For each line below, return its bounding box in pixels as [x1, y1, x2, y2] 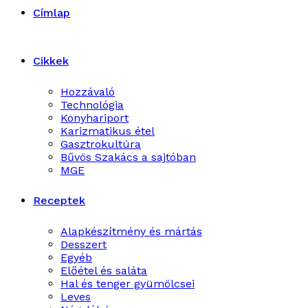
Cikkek [33, 54, 69, 67]
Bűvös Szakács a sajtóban [60, 151, 196, 164]
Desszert [60, 238, 107, 251]
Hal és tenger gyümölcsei [60, 277, 195, 290]
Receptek [33, 194, 85, 207]
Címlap [33, 6, 70, 19]
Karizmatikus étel [60, 124, 155, 137]
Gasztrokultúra [60, 137, 141, 151]
